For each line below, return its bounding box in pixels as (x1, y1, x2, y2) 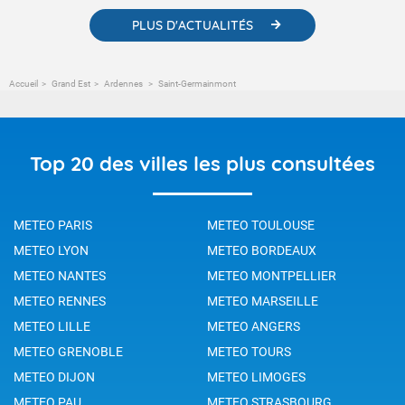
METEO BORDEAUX (207, 242, 316, 258)
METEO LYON (14, 242, 89, 258)
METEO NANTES (14, 268, 106, 283)
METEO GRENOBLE (14, 344, 123, 359)
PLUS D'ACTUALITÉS (132, 16, 253, 33)
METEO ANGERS (207, 318, 300, 334)
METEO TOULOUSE (207, 217, 315, 232)
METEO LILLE (14, 318, 90, 334)
